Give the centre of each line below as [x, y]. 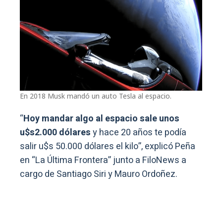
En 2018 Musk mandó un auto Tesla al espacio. [96, 96]
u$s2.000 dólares [56, 133]
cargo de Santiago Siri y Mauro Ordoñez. [99, 174]
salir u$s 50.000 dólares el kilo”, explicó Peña [108, 147]
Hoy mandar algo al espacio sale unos [101, 119]
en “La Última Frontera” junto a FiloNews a [103, 161]
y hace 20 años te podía [139, 133]
